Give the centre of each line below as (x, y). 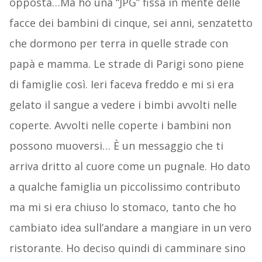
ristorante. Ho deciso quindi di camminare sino (127, 248)
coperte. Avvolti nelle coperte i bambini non (120, 125)
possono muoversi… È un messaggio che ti (116, 146)
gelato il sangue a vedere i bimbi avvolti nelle (123, 105)
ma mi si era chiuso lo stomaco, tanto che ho (123, 207)
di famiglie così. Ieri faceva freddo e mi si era (121, 85)
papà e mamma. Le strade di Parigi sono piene (126, 64)
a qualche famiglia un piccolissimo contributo (125, 187)
